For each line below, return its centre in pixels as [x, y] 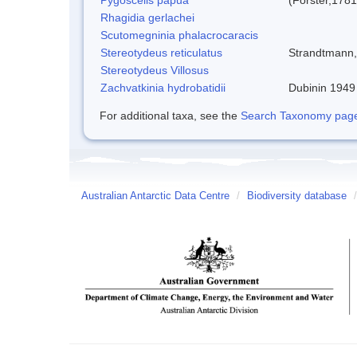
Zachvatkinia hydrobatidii [163, 87]
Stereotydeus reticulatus [161, 52]
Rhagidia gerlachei [147, 17]
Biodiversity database [297, 196]
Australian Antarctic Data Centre [155, 196]
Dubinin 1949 [322, 87]
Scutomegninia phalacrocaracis [179, 35]
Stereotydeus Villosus [155, 70]
